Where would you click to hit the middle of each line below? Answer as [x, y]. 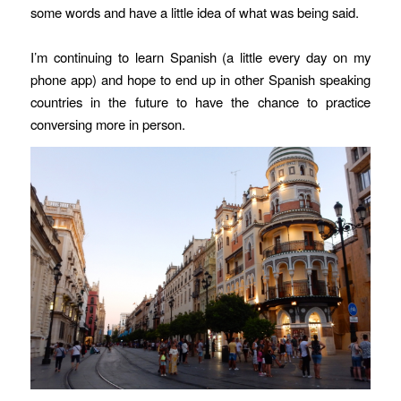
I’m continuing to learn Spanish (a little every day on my [200, 56]
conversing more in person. [107, 124]
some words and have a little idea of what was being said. [194, 12]
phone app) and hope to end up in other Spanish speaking [200, 79]
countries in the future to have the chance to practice [200, 101]
